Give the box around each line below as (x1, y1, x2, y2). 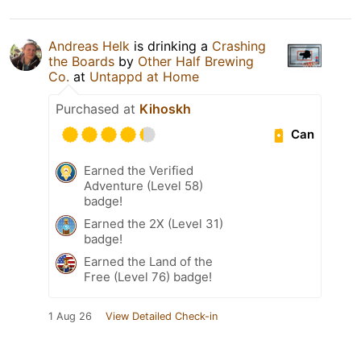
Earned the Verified (84, 162, 193, 178)
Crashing (212, 37, 266, 54)
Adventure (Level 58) (84, 177, 203, 193)
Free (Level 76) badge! (84, 268, 212, 284)
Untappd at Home (89, 68, 199, 85)
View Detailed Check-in (106, 309, 218, 322)
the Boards (48, 52, 114, 69)
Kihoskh (139, 100, 191, 117)
